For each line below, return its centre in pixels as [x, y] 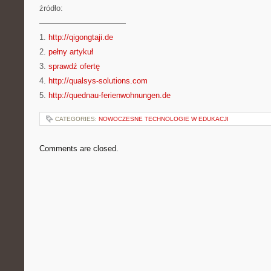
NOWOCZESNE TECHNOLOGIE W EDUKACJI [164, 119]
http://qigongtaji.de [81, 37]
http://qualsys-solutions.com [98, 81]
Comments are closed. [79, 149]
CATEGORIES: [77, 119]
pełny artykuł [71, 52]
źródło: [51, 8]
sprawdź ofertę [74, 66]
